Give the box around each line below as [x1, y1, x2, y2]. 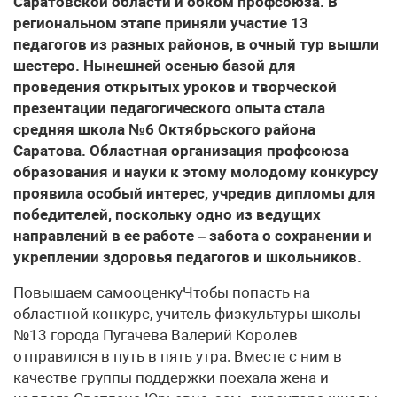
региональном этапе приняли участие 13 [13, 14, 308, 32]
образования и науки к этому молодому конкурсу [13, 163, 378, 181]
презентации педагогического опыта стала [13, 99, 325, 117]
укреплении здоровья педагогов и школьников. [13, 248, 362, 266]
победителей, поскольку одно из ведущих [13, 206, 321, 223]
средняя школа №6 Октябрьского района [13, 121, 315, 138]
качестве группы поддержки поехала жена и [13, 369, 329, 386]
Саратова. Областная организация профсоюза [13, 142, 349, 160]
